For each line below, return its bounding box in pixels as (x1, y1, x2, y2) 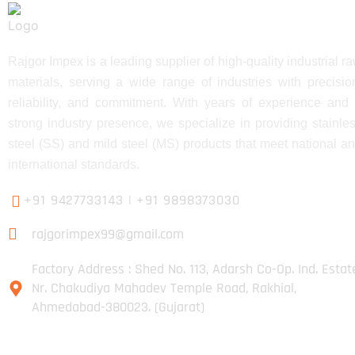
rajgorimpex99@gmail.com (32, 225, 184, 243)
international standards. (8, 158, 139, 171)
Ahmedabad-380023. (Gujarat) (32, 298, 204, 316)
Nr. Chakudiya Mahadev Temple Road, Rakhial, (32, 279, 296, 297)
